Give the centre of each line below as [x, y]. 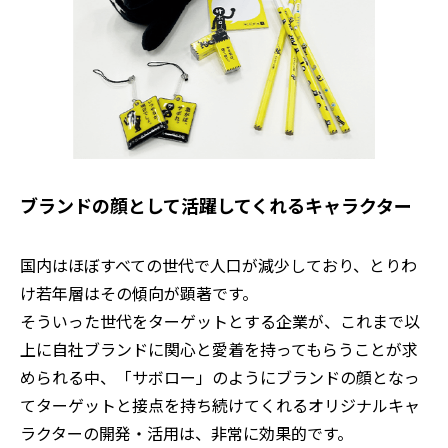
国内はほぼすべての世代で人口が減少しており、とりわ [218, 264]
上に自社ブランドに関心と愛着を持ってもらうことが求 [219, 348]
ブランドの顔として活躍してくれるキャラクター [216, 204]
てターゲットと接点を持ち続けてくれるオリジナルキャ [220, 404]
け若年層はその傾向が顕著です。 [139, 292]
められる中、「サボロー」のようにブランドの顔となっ [220, 376]
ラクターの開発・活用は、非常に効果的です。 [186, 432]
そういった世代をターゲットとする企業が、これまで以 [220, 320]
